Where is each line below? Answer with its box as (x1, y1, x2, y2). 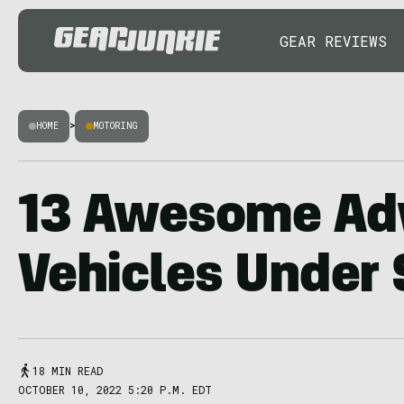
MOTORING (93, 120, 138, 132)
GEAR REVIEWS (280, 31, 387, 50)
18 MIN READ (32, 363, 103, 378)
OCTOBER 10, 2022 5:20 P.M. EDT (18, 382, 212, 397)
